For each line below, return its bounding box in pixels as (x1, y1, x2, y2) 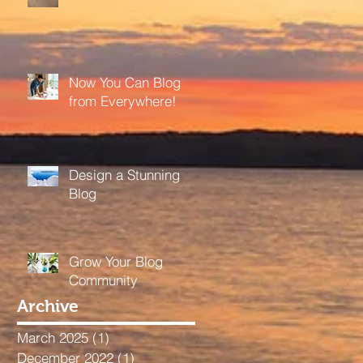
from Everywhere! (69, 92, 177, 109)
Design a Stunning (69, 166, 180, 183)
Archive (17, 297, 79, 315)
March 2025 (17, 329, 88, 346)
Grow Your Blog (69, 253, 163, 270)
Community (69, 271, 138, 288)
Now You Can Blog (69, 74, 181, 91)
